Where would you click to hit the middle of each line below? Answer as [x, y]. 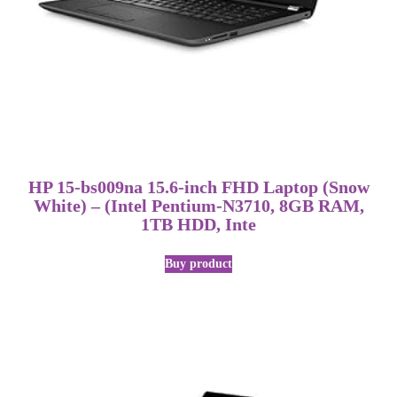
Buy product [198, 263]
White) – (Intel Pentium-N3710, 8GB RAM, [198, 206]
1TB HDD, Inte [198, 224]
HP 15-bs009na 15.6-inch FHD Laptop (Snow [198, 187]
